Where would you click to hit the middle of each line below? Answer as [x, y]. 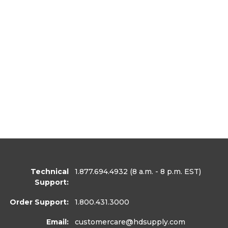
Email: [58, 222]
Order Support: [39, 202]
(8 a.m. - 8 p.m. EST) [165, 172]
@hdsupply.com [156, 222]
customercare [101, 222]
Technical [50, 172]
